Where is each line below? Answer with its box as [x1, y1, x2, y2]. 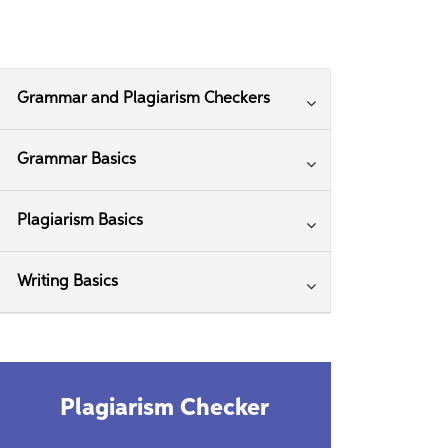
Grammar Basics [17, 152, 136, 168]
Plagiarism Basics [17, 213, 143, 229]
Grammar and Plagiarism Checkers [17, 91, 270, 107]
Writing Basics [17, 274, 118, 290]
